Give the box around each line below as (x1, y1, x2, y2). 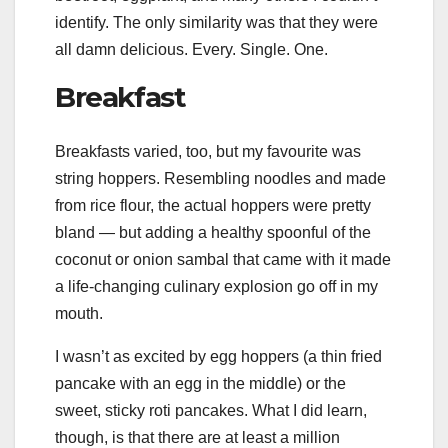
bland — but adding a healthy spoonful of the (55, 223, 371, 241)
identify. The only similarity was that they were (55, 14, 378, 32)
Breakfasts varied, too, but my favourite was (55, 142, 361, 160)
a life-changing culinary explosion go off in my (55, 277, 378, 295)
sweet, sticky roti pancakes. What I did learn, (55, 401, 367, 419)
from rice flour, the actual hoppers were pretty (55, 196, 371, 214)
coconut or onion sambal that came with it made (55, 250, 391, 268)
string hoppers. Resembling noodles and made (55, 169, 386, 187)
